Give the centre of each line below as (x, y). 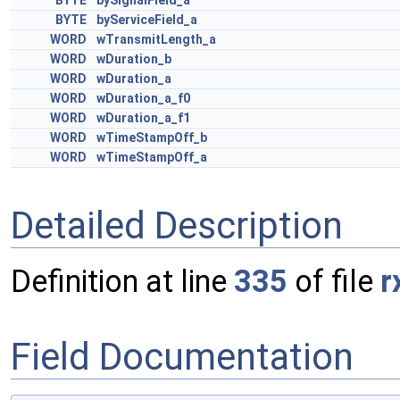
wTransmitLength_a (156, 39)
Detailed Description (177, 225)
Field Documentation (182, 356)
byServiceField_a (147, 20)
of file (334, 282)
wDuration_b (134, 59)
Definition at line (122, 282)
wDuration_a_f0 (143, 98)
